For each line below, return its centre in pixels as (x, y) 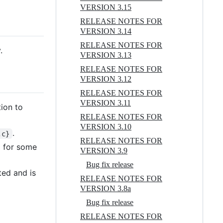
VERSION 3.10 (106, 126)
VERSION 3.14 (106, 31)
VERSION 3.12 (106, 79)
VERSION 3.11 (106, 103)
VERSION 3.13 (106, 55)
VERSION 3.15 (106, 7)
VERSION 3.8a (106, 188)
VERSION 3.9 (104, 150)
